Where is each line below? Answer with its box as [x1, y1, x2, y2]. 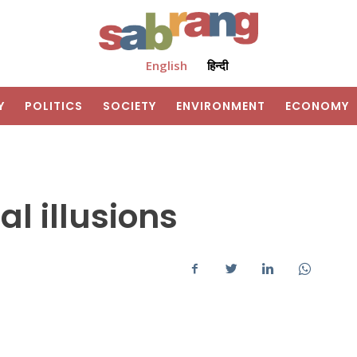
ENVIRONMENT [176, 98, 265, 115]
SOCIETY [103, 98, 156, 115]
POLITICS [25, 98, 83, 115]
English [145, 57, 187, 74]
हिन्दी [206, 57, 228, 74]
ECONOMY [285, 98, 349, 115]
